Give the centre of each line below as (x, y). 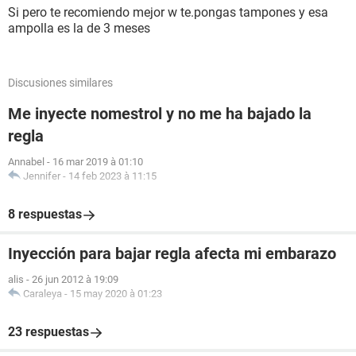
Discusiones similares (60, 83)
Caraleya (43, 294)
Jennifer (42, 176)
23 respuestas (48, 332)
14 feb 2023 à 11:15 (112, 176)
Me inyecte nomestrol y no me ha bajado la (160, 114)
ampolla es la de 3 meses (79, 28)
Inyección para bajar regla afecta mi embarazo (172, 253)
